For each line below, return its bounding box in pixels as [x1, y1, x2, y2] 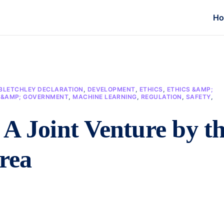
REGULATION [140, 93, 182, 100]
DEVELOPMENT [87, 85, 135, 93]
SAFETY [185, 93, 211, 100]
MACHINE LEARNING [72, 93, 137, 100]
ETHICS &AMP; [166, 85, 213, 93]
